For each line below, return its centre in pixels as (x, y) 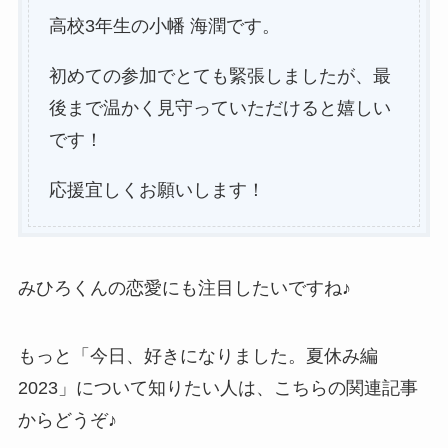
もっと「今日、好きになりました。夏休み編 (197, 356)
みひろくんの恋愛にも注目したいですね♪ (184, 288)
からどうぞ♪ (67, 420)
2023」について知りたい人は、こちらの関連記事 (217, 388)
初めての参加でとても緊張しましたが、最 (219, 75)
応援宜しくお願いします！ (156, 189)
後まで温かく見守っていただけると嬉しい (219, 107)
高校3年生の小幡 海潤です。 (164, 25)
